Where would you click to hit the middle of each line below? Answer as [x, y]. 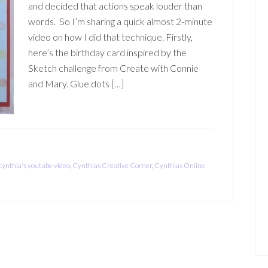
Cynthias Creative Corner [112, 165]
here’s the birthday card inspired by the [107, 52]
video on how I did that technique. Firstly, [110, 37]
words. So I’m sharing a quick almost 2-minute [120, 21]
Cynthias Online [180, 165]
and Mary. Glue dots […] [76, 83]
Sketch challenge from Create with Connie [113, 68]
